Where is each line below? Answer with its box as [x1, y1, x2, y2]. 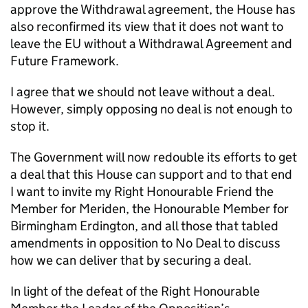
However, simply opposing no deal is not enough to [10, 101, 292, 117]
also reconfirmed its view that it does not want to [10, 19, 283, 34]
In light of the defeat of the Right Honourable [10, 283, 260, 299]
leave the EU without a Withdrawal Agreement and [10, 36, 292, 52]
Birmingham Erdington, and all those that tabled [10, 218, 278, 234]
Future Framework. [10, 53, 119, 69]
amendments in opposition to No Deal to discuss [10, 235, 280, 251]
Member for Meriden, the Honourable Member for [10, 201, 289, 217]
